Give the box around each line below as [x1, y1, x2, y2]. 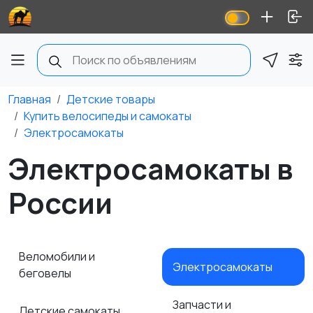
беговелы [19, 265, 73, 281]
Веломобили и [19, 249, 95, 264]
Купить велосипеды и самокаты [24, 108, 191, 124]
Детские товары [66, 92, 155, 107]
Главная [8, 92, 51, 107]
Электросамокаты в [8, 149, 293, 188]
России [8, 183, 112, 222]
